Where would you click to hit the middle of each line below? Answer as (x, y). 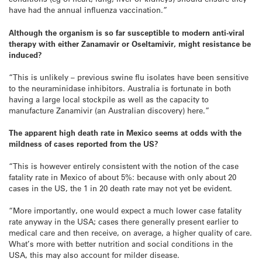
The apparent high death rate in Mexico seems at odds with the (125, 132)
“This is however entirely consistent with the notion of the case (124, 166)
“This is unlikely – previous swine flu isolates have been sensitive (129, 77)
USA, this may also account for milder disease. (94, 255)
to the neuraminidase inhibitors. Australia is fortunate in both (120, 88)
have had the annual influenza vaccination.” (88, 10)
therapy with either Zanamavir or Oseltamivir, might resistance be (130, 43)
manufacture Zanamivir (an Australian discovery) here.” (109, 110)
